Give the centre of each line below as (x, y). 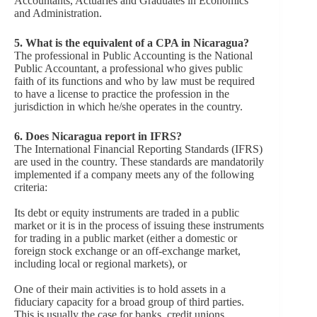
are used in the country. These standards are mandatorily (139, 161)
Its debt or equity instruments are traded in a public (127, 212)
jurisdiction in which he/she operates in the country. (128, 106)
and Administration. (58, 13)
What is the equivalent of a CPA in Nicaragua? (137, 42)
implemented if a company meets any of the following (134, 174)
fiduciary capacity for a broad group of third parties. (129, 301)
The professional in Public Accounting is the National (133, 55)
